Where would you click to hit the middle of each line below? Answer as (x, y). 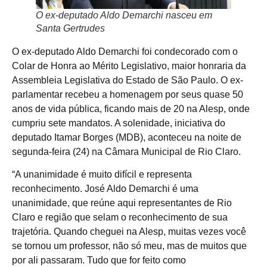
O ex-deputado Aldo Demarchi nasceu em (124, 15)
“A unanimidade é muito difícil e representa (102, 175)
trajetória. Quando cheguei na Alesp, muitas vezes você (129, 232)
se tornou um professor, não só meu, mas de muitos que (129, 246)
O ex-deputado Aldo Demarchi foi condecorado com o (125, 51)
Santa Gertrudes (70, 28)
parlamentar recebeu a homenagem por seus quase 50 (128, 94)
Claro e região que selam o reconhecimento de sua (120, 218)
